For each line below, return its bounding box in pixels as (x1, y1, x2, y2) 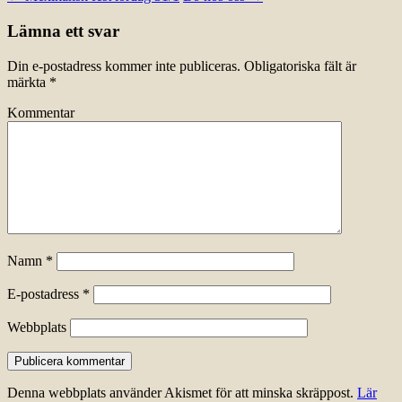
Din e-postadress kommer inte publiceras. (7, 57, 240, 74)
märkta (7, 74, 49, 90)
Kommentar (7, 104, 74, 120)
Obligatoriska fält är (240, 57, 356, 74)
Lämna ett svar (7, 21, 119, 40)
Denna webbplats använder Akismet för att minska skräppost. (7, 384, 357, 400)
